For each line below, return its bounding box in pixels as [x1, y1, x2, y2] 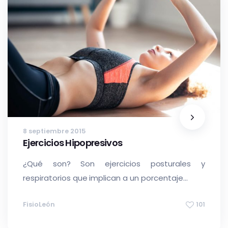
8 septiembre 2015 [23, 127, 86, 136]
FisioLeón [23, 200, 55, 209]
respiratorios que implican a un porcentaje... [23, 173, 188, 184]
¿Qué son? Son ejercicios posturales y [23, 158, 205, 169]
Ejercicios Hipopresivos [23, 136, 123, 149]
